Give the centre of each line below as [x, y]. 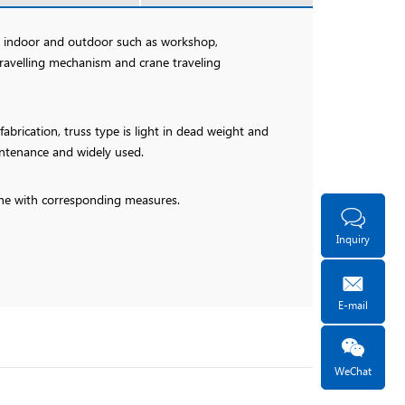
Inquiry [353, 238]
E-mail [353, 304]
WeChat [353, 370]
